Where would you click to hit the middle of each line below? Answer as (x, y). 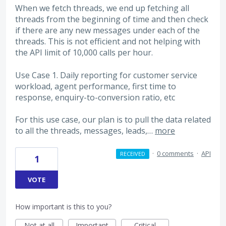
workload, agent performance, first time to (96, 86)
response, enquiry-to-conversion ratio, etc (95, 97)
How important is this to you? (63, 207)
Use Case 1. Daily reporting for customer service (106, 75)
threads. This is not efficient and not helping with (108, 42)
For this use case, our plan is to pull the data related (113, 120)
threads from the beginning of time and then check (112, 19)
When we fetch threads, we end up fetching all (102, 8)
